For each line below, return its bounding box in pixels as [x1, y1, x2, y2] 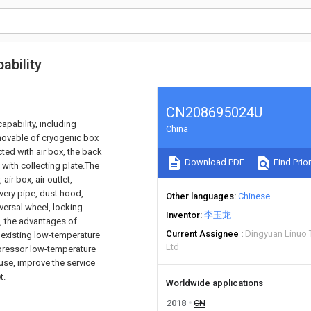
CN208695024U [166, 104, 262, 121]
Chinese [238, 191, 270, 201]
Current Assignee [166, 228, 239, 239]
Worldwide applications [166, 278, 263, 288]
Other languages [166, 191, 234, 201]
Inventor [166, 210, 200, 220]
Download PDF [183, 157, 244, 168]
